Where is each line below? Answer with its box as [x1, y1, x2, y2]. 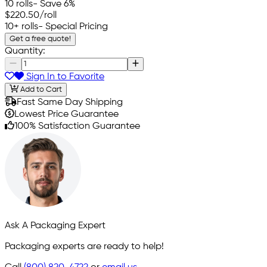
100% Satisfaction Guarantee [14, 121, 140, 131]
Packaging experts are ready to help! [5, 241, 164, 252]
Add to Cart [18, 85, 62, 94]
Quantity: [5, 46, 45, 57]
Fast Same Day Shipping [17, 97, 123, 107]
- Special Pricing [38, 22, 108, 32]
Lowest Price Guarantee [14, 109, 119, 119]
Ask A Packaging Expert [5, 221, 105, 231]
